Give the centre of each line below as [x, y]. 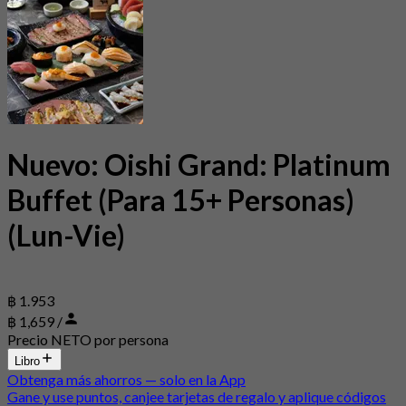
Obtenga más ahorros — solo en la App [126, 380]
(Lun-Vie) [66, 235]
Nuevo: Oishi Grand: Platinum [199, 164]
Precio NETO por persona [88, 340]
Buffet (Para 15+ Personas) [181, 199]
